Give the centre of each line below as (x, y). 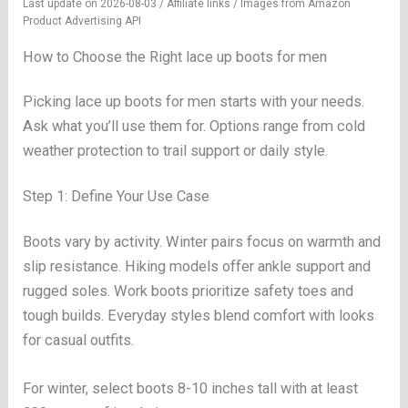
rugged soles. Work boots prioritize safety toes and (189, 291)
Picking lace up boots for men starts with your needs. (194, 101)
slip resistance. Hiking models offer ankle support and (197, 266)
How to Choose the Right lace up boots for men (175, 57)
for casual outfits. (79, 340)
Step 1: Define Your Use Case (117, 197)
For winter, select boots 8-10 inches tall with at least (191, 389)
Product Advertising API (82, 21)
